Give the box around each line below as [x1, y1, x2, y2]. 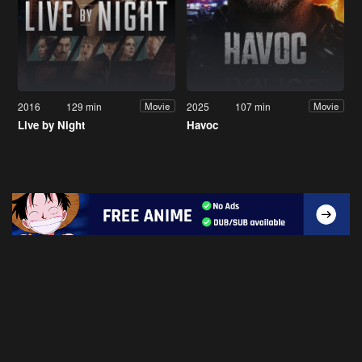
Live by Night [18, 116, 85, 133]
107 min [235, 99, 271, 113]
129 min [66, 99, 103, 113]
